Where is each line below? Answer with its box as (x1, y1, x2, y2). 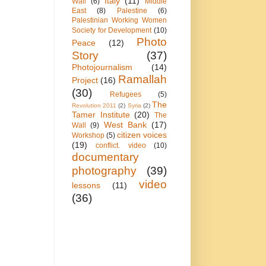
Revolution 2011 (72, 102, 117, 109)
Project (72, 75, 98, 85)
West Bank (103, 120, 147, 130)
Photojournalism (72, 62, 132, 72)
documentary (72, 151, 139, 164)
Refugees (110, 90, 141, 99)
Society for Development (72, 26, 152, 35)
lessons (72, 180, 100, 191)
